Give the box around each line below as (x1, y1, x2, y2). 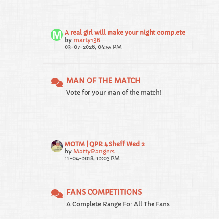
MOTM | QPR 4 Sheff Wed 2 (65, 140, 145, 148)
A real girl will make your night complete (65, 29, 185, 36)
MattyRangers (73, 148, 115, 155)
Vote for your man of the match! (66, 89, 162, 96)
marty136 (73, 36, 100, 44)
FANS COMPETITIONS (66, 188, 142, 197)
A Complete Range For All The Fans (66, 200, 170, 208)
